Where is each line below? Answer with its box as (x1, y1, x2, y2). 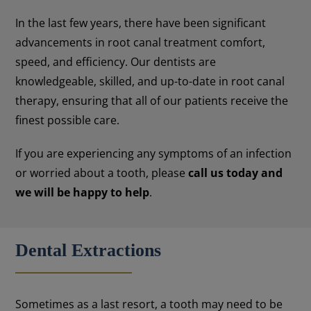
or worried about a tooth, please (15, 165, 189, 181)
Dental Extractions (15, 239, 162, 260)
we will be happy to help (15, 185, 150, 201)
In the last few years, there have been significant (15, 15, 267, 31)
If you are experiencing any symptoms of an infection (15, 146, 292, 162)
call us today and (188, 165, 283, 181)
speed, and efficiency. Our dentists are (15, 54, 217, 70)
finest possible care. (15, 112, 120, 128)
